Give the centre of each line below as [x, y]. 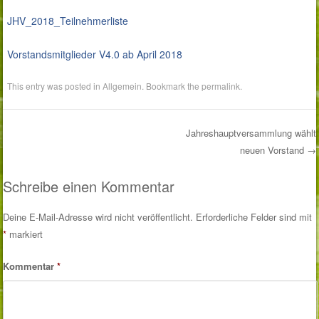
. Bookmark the [172, 86]
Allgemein [122, 86]
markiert [25, 234]
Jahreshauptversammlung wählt [251, 133]
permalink [221, 86]
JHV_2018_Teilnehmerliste [68, 21]
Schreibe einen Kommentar [89, 186]
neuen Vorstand [273, 150]
